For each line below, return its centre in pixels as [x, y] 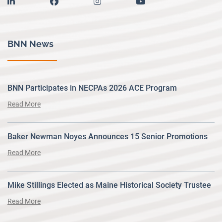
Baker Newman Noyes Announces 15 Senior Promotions [108, 136]
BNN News [30, 44]
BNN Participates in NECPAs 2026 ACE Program [92, 88]
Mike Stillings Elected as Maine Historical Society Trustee [109, 185]
